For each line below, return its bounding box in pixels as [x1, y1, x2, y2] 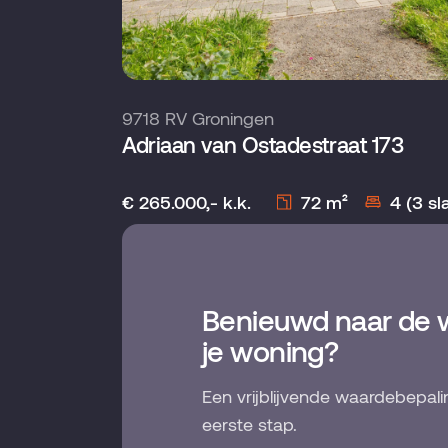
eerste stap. [202, 413, 297, 436]
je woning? [202, 333, 339, 369]
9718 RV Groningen [122, 107, 274, 130]
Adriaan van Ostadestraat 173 [122, 131, 404, 158]
